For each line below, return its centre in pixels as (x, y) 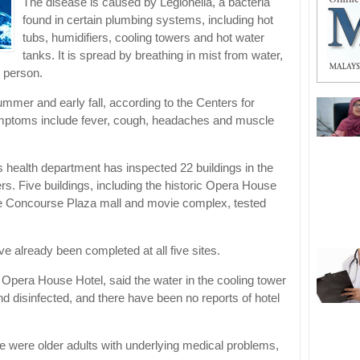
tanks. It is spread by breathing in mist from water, (153, 56)
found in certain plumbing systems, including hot (148, 20)
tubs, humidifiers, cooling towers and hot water (143, 38)
